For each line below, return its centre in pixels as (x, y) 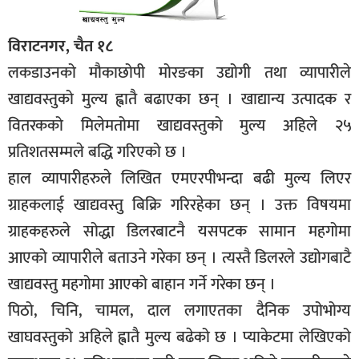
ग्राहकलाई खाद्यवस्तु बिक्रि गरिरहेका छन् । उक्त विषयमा (179, 205)
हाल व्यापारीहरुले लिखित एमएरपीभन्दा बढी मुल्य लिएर (179, 178)
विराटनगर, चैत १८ (61, 46)
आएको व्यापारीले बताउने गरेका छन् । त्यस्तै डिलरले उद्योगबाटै (179, 258)
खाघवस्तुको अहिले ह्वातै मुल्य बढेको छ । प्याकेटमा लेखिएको (179, 337)
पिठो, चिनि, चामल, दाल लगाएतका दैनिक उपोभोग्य (179, 311)
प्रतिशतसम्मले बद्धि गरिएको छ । (97, 152)
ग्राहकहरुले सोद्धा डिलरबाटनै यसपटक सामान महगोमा (179, 231)
